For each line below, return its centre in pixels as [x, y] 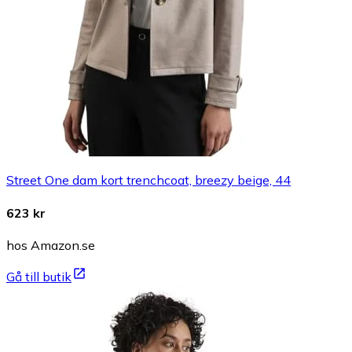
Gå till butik [39, 276]
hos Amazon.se [51, 245]
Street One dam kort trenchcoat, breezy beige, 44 [148, 180]
